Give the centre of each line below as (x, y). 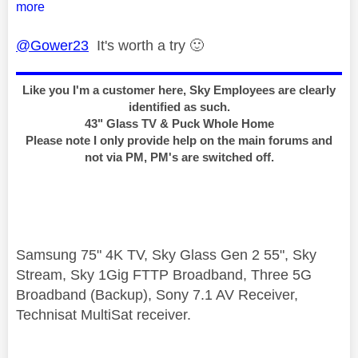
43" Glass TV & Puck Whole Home (179, 123)
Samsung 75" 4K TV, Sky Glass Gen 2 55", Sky (166, 255)
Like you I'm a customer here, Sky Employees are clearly (179, 89)
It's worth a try (139, 45)
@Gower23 (52, 45)
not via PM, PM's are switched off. (179, 157)
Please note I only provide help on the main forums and (179, 140)
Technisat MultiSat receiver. (103, 314)
